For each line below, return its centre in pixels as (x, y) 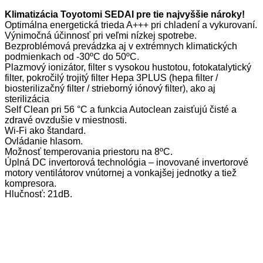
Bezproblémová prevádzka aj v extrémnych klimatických (121, 46)
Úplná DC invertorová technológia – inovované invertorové (127, 162)
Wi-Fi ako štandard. (45, 131)
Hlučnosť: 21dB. (38, 194)
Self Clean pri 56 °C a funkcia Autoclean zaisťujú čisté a (121, 109)
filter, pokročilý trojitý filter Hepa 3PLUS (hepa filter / (111, 78)
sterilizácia (27, 99)
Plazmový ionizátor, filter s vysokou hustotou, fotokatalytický (128, 67)
